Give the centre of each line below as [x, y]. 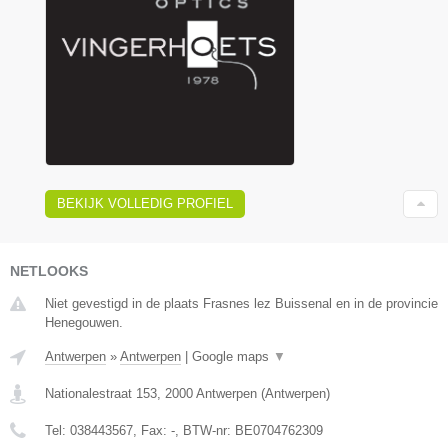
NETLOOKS [49, 270]
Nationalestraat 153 [101, 393]
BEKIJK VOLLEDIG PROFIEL [145, 203]
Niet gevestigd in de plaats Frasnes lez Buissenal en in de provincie [241, 303]
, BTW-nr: [205, 430]
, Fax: [152, 430]
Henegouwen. [84, 322]
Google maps [232, 356]
